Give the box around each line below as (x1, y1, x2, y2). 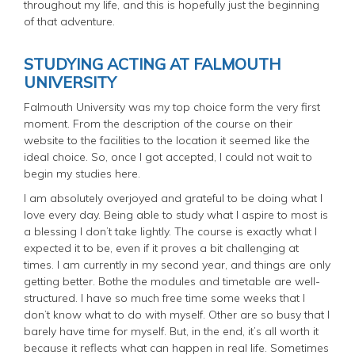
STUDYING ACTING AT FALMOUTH (24, 53, 281, 74)
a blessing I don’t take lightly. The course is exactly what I (24, 223, 317, 239)
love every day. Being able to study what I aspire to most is (24, 207, 328, 222)
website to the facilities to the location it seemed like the (24, 132, 310, 147)
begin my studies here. (24, 166, 140, 181)
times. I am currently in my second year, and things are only (24, 257, 330, 272)
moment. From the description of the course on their (24, 116, 292, 131)
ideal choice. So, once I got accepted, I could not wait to (24, 149, 312, 164)
